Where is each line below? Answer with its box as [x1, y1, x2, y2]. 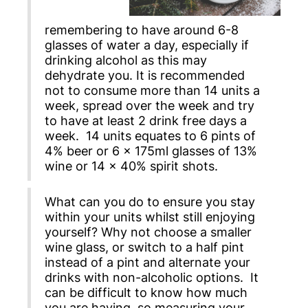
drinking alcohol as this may [45, 53, 207, 68]
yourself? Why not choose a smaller [45, 225, 252, 240]
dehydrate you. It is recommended [45, 68, 245, 83]
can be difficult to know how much [45, 285, 247, 300]
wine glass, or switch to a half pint [45, 240, 244, 255]
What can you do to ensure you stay [45, 195, 255, 210]
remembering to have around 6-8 [45, 23, 239, 38]
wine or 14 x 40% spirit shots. [45, 159, 218, 174]
